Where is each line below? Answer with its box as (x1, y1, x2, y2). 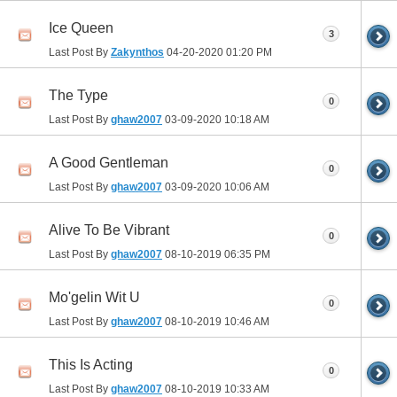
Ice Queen (49, 19, 113, 35)
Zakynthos (111, 45, 164, 58)
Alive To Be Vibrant (49, 222, 169, 237)
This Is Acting (49, 356, 133, 372)
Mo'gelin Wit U (49, 289, 140, 305)
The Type (49, 87, 108, 103)
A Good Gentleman (49, 154, 168, 170)
